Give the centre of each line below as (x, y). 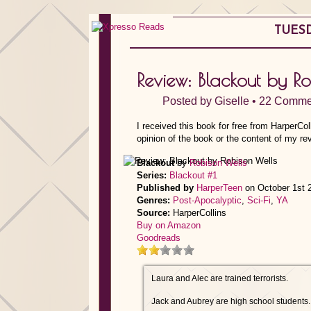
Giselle (232, 101)
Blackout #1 (193, 175)
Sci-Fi (259, 200)
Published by (165, 188)
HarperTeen (219, 188)
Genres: (153, 200)
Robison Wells (218, 163)
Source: (153, 213)
